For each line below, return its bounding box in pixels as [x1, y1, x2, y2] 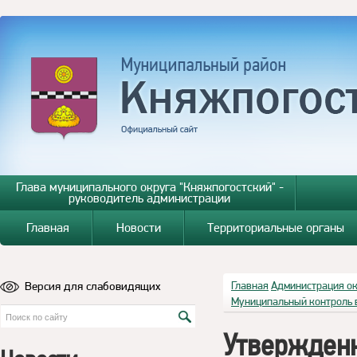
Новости [116, 220, 161, 235]
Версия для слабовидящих [25, 278, 161, 293]
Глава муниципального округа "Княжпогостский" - [15, 179, 284, 194]
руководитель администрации [69, 190, 231, 206]
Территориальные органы [207, 220, 345, 235]
